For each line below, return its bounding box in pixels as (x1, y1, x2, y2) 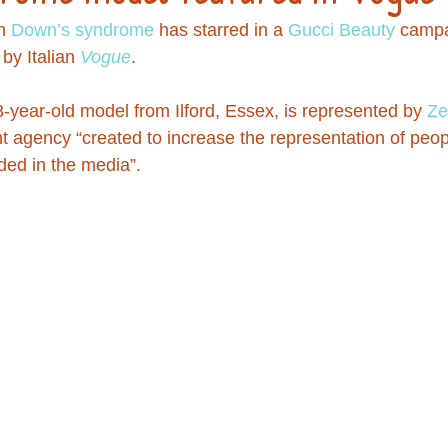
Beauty (339, 20, 395, 40)
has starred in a (154, 20, 288, 40)
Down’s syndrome (11, 20, 154, 40)
